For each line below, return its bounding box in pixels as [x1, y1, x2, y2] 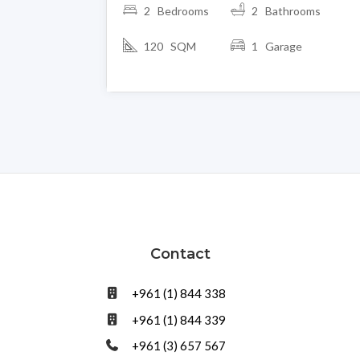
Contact [149, 245, 211, 264]
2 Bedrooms [143, 3, 209, 18]
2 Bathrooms [251, 3, 321, 18]
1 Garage [251, 39, 302, 53]
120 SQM [143, 39, 196, 53]
